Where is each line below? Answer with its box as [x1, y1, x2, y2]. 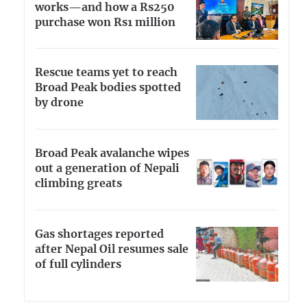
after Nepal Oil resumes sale [35, 243, 188, 255]
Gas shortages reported [35, 228, 164, 240]
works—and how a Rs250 [35, 1, 175, 13]
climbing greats [35, 178, 122, 190]
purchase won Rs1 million [35, 16, 175, 28]
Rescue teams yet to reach [35, 67, 177, 79]
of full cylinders [35, 258, 121, 270]
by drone [35, 97, 84, 109]
